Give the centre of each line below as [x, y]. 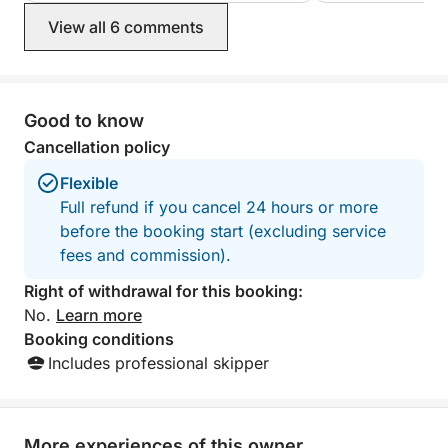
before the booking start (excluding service [223, 231]
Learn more [99, 315]
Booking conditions [99, 339]
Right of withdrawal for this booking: [163, 291]
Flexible [89, 183]
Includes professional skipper [158, 363]
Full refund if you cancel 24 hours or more [219, 207]
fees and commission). [145, 255]
